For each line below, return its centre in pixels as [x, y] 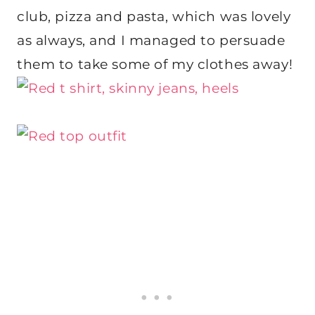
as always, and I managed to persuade [151, 41]
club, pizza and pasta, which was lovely [154, 17]
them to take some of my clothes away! [155, 65]
